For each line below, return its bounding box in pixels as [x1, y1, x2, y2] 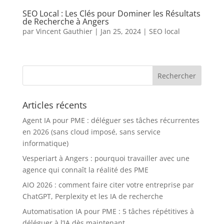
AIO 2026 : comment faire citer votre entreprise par [22, 180, 194, 190]
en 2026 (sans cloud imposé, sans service [22, 127, 160, 137]
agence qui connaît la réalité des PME [22, 165, 148, 175]
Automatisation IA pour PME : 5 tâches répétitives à [22, 206, 194, 216]
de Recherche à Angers [22, 16, 109, 27]
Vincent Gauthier [35, 26, 92, 36]
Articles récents [22, 99, 87, 111]
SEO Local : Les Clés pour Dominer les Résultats [22, 8, 200, 19]
